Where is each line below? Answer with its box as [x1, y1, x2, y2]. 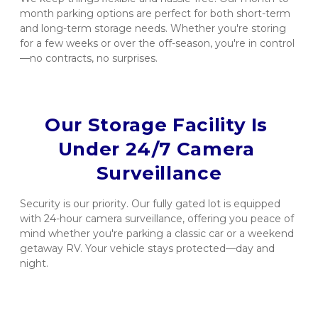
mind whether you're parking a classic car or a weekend [20, 227, 294, 241]
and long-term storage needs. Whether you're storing [20, 22, 286, 35]
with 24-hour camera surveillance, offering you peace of [20, 212, 294, 226]
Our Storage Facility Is [45, 114, 268, 137]
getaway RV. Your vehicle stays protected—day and [20, 242, 275, 256]
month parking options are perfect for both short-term [20, 7, 290, 21]
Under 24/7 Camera [57, 138, 255, 161]
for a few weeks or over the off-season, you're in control [20, 37, 295, 50]
